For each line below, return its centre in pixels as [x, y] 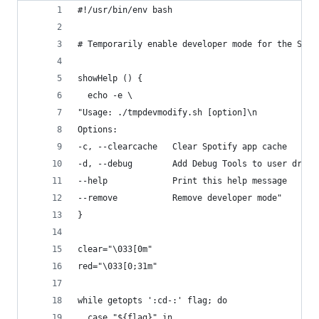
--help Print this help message [182, 181]
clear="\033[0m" [115, 249]
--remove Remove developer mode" [180, 198]
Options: [98, 130]
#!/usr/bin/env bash [125, 10]
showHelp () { [110, 78]
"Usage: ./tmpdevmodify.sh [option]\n [167, 113]
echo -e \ [105, 95]
